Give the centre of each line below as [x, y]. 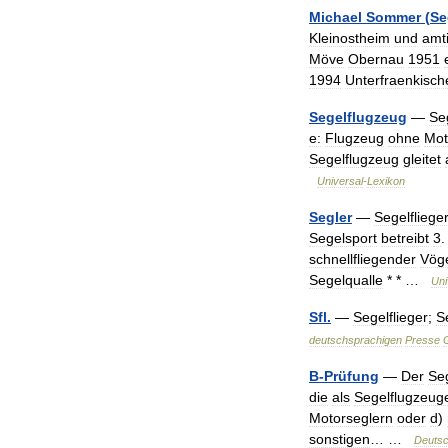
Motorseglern [351, 418]
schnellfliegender [362, 259]
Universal [340, 181]
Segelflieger [390, 317]
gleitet [422, 159]
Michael [335, 17]
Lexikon [386, 181]
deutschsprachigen [355, 340]
